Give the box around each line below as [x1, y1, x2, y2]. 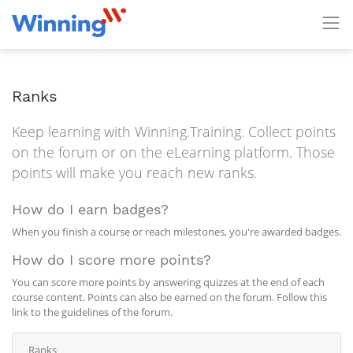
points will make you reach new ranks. [12, 163, 257, 182]
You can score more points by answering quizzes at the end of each [12, 275, 325, 289]
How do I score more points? [12, 252, 211, 268]
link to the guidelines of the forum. [12, 305, 173, 319]
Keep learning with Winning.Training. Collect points [12, 122, 336, 141]
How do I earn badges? [12, 202, 169, 217]
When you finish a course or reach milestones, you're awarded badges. [12, 225, 341, 239]
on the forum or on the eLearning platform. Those [12, 143, 335, 162]
